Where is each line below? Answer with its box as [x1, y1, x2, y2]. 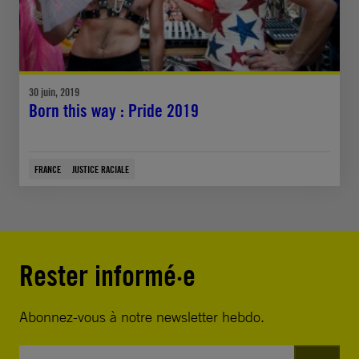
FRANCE [34, 163, 61, 176]
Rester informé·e [19, 258, 196, 294]
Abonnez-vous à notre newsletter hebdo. [19, 308, 264, 326]
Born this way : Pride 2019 [29, 100, 199, 122]
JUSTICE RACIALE [72, 163, 129, 176]
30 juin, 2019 [29, 85, 79, 99]
